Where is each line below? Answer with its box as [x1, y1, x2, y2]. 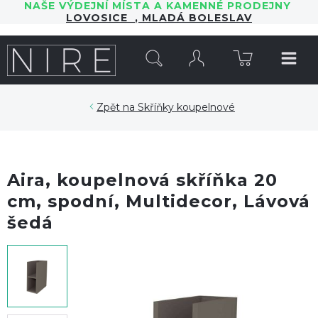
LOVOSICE [66, 11, 135, 24]
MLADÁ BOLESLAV [138, 11, 252, 24]
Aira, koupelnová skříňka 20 [7, 170, 278, 190]
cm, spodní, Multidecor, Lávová [7, 191, 310, 212]
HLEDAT [229, 35, 272, 48]
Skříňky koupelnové [138, 101, 235, 114]
